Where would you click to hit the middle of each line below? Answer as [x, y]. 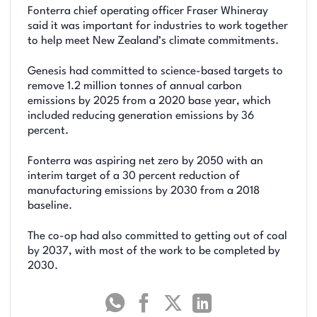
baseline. [50, 206]
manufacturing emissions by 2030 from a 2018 [144, 191]
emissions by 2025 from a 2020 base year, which [149, 101]
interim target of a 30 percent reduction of [134, 176]
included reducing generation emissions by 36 [141, 116]
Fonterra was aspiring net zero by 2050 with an [145, 161]
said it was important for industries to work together [158, 26]
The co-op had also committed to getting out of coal [157, 237]
